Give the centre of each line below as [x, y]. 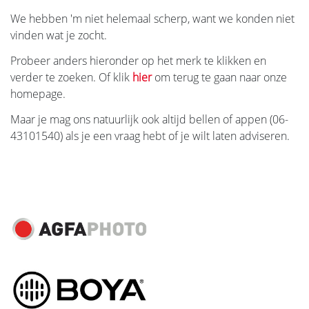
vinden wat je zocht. [59, 35]
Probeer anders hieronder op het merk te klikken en [138, 60]
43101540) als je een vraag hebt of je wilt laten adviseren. [150, 136]
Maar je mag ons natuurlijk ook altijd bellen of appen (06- [149, 119]
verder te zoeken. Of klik [71, 77]
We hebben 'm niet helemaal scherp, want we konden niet [152, 19]
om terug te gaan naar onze [219, 77]
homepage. [38, 93]
